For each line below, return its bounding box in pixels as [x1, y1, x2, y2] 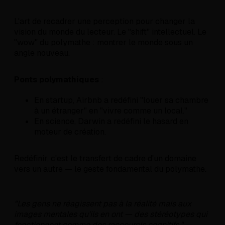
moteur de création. [34, 127, 106, 138]
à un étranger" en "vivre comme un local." [34, 105, 187, 117]
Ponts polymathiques [14, 74, 99, 85]
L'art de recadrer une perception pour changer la [14, 16, 195, 27]
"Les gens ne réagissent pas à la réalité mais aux [14, 198, 191, 209]
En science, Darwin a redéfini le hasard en [34, 116, 188, 127]
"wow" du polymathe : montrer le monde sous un [14, 37, 193, 48]
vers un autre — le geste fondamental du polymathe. [14, 164, 206, 175]
